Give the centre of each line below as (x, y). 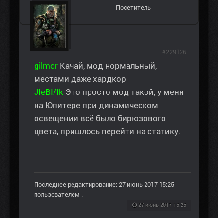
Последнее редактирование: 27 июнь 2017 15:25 (104, 185)
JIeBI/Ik (49, 92)
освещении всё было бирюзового (100, 118)
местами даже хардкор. (81, 79)
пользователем (58, 195)
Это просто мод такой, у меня (124, 92)
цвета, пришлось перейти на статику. (107, 132)
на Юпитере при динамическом (96, 105)
